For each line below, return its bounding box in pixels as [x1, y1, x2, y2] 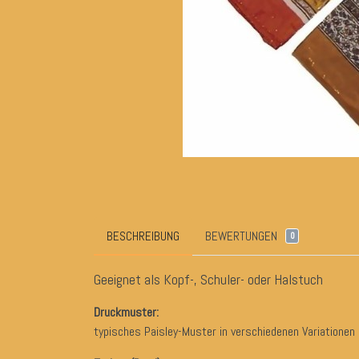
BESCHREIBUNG [107, 228, 179, 244]
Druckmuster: [94, 304, 159, 321]
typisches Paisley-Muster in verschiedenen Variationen [94, 323, 355, 341]
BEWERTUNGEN [205, 228, 277, 244]
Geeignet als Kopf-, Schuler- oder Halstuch [94, 270, 323, 289]
